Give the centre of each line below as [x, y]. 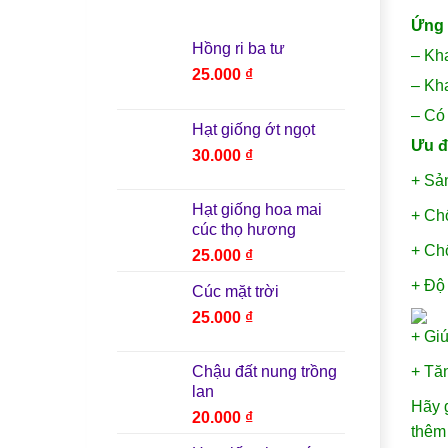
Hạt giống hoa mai [257, 209]
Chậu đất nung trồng [264, 371]
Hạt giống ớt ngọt [253, 129]
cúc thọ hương [244, 229]
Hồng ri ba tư [238, 48]
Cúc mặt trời [235, 291]
